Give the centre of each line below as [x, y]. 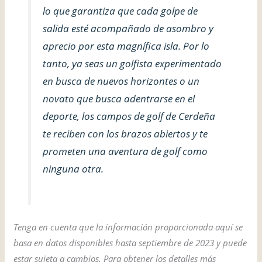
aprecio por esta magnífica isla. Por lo [126, 46]
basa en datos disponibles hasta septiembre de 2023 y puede [130, 242]
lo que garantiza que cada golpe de [120, 11]
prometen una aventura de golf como [125, 151]
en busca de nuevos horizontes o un [121, 81]
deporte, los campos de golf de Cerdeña [129, 116]
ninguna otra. [73, 168]
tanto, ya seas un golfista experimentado [132, 63]
